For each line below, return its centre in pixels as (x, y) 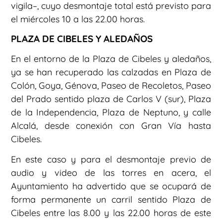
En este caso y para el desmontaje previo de (111, 159)
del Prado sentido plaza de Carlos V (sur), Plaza (111, 99)
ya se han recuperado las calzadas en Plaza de (111, 72)
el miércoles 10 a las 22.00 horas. (78, 19)
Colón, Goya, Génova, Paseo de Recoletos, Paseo (111, 85)
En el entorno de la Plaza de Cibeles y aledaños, (111, 58)
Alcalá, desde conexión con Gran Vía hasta (111, 125)
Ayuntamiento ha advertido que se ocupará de (111, 186)
